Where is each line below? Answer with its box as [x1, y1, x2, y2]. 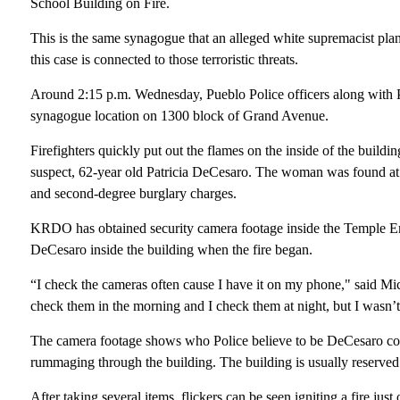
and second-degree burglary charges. [29, 186, 237, 202]
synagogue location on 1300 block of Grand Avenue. [29, 108, 329, 124]
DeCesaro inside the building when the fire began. [29, 242, 312, 258]
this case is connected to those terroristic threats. [29, 52, 298, 68]
